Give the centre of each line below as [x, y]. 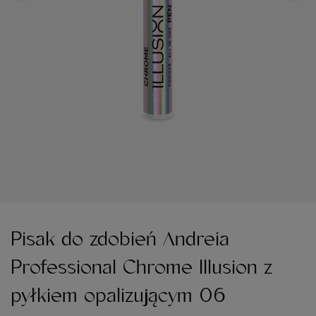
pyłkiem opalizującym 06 [118, 296]
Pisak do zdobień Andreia [120, 239]
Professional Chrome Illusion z [141, 268]
